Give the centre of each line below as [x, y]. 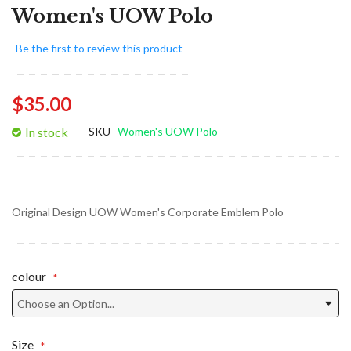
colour [29, 276]
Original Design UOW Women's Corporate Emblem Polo [148, 212]
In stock [47, 132]
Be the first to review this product [99, 48]
